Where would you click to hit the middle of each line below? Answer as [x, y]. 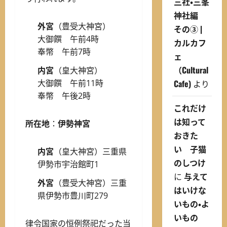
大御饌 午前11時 [83, 83]
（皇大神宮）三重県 [90, 152]
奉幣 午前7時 [64, 52]
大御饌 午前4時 [84, 39]
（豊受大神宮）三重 [90, 183]
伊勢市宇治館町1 [68, 164]
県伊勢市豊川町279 [73, 196]
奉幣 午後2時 [64, 96]
